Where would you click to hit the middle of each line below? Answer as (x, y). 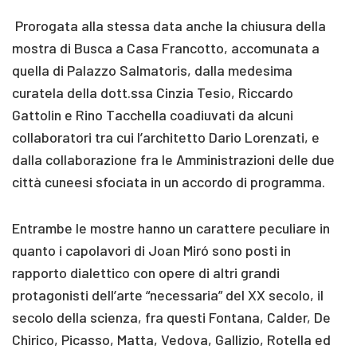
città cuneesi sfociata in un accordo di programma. (169, 181)
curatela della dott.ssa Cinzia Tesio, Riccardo (153, 92)
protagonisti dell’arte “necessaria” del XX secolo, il (168, 294)
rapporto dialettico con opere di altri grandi (146, 272)
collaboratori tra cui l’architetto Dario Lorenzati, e (166, 137)
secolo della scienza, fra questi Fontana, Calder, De (171, 317)
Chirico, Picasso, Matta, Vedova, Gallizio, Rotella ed (171, 339)
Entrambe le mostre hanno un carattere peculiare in (171, 228)
